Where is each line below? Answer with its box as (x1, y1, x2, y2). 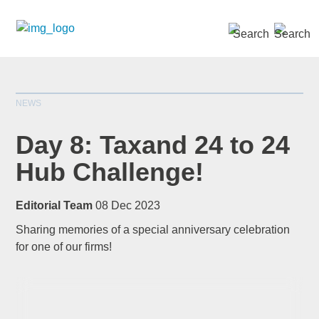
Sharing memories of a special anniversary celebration (16, 224, 291, 236)
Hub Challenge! (16, 157, 204, 187)
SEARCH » (239, 21, 293, 34)
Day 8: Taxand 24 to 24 (16, 130, 291, 159)
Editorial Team (16, 199, 93, 211)
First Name (51, 286, 110, 298)
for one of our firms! (16, 241, 113, 253)
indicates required (174, 194, 268, 206)
